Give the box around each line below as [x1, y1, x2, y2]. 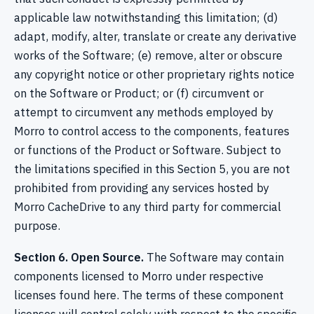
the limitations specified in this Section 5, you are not [14, 161, 290, 177]
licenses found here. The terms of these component [14, 287, 284, 303]
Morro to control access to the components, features [14, 123, 289, 139]
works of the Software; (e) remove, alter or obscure [14, 48, 282, 64]
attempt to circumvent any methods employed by [14, 104, 273, 121]
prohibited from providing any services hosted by [14, 180, 269, 196]
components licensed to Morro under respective [14, 268, 264, 285]
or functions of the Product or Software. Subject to [14, 142, 281, 158]
